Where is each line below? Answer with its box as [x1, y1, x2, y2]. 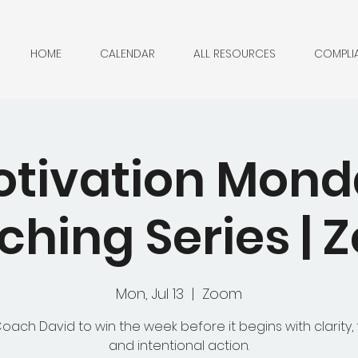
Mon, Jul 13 [116, 284, 184, 304]
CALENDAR [100, 46, 155, 62]
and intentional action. [109, 336, 249, 355]
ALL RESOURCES [193, 46, 276, 62]
